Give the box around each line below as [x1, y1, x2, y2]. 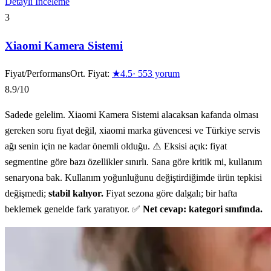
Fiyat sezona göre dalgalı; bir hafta [103, 188, 237, 199]
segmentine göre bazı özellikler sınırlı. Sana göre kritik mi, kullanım [5, 157, 262, 168]
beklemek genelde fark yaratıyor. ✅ [5, 204, 143, 215]
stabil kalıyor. [48, 188, 103, 199]
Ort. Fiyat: [70, 68, 112, 79]
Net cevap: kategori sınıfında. [143, 204, 263, 215]
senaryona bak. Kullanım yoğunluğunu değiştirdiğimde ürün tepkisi [5, 172, 262, 183]
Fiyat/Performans [5, 68, 70, 79]
